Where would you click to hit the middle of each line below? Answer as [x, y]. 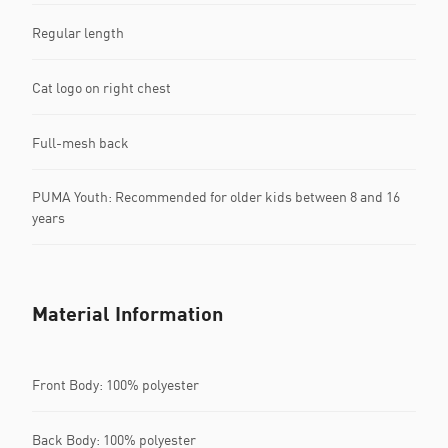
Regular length [78, 32]
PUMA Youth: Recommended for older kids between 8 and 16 [216, 196]
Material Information [127, 313]
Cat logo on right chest [101, 87]
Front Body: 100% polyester [115, 384]
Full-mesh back [80, 142]
